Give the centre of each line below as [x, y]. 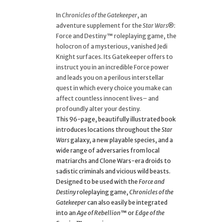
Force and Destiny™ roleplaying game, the [116, 36]
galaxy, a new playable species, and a [121, 140]
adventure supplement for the [99, 25]
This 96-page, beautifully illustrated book [116, 119]
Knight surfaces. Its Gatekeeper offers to [114, 56]
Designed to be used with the [97, 181]
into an [66, 213]
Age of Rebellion [99, 213]
